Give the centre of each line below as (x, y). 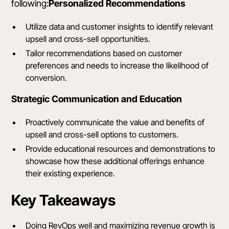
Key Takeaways (64, 200)
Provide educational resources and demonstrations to (121, 149)
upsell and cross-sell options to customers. (102, 135)
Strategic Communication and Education (97, 99)
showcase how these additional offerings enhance (115, 161)
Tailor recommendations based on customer (104, 53)
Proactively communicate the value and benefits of (115, 122)
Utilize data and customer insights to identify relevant (120, 27)
